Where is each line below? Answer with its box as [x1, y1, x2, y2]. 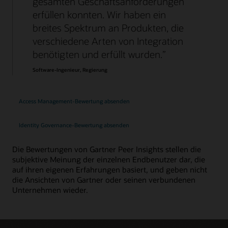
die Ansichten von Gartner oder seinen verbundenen [12, 175, 195, 185]
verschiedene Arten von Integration [33, 34, 183, 47]
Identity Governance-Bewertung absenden [18, 121, 129, 129]
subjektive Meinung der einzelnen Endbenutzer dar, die [12, 154, 205, 165]
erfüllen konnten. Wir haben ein [33, 8, 166, 21]
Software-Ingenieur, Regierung [33, 67, 107, 73]
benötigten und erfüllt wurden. [33, 47, 162, 61]
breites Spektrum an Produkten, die [33, 21, 184, 34]
